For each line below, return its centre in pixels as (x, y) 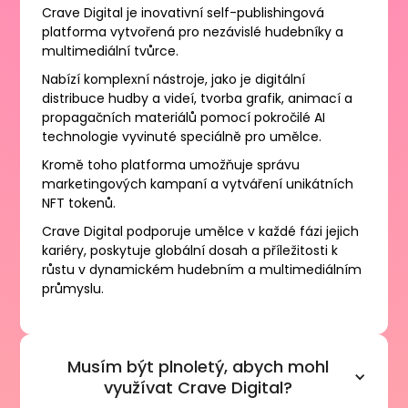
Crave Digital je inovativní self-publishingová (184, 13)
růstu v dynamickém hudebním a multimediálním (202, 270)
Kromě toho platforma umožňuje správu (171, 165)
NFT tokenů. (79, 204)
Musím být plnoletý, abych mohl (198, 367)
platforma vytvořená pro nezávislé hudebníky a (193, 32)
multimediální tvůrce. (111, 51)
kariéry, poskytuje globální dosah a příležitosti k (190, 251)
